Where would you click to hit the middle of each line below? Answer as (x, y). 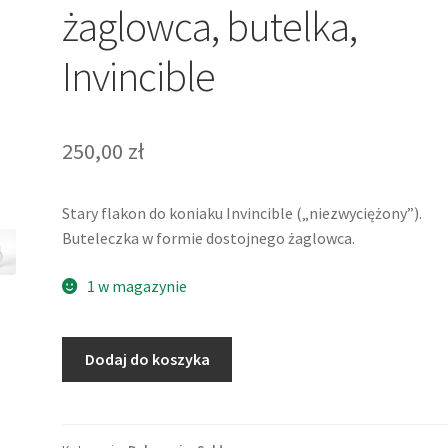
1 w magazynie (136, 285)
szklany (87, 398)
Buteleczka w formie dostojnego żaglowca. (209, 238)
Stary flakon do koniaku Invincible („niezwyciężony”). (242, 213)
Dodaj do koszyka (147, 359)
